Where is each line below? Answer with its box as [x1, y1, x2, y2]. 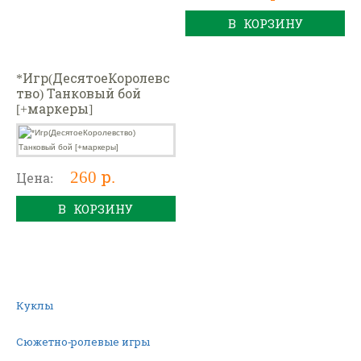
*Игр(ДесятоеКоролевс [15, 69, 170, 87]
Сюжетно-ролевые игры [16, 334, 151, 349]
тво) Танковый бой [15, 85, 141, 102]
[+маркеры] [15, 100, 93, 118]
